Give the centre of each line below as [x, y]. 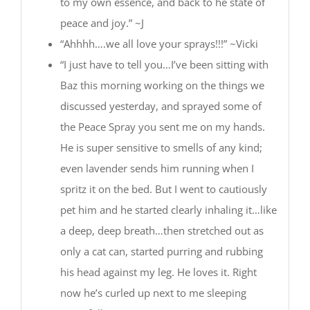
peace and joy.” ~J [102, 22]
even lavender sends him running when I [157, 168]
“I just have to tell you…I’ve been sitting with [164, 64]
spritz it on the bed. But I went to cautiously [163, 189]
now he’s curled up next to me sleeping [153, 292]
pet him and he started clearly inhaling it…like [168, 209]
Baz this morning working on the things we [162, 85]
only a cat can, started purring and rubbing [161, 251]
